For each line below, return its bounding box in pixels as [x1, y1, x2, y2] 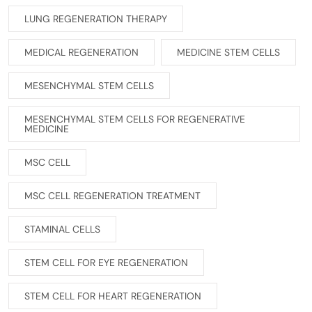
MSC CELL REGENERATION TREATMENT [24, 189, 201, 203]
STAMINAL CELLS [24, 223, 100, 236]
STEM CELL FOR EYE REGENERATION [24, 256, 188, 270]
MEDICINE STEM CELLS [177, 46, 280, 59]
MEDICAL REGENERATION [24, 46, 139, 59]
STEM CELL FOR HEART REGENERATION [24, 290, 201, 303]
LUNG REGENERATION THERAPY [24, 13, 167, 26]
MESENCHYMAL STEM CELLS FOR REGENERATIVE [24, 113, 245, 126]
